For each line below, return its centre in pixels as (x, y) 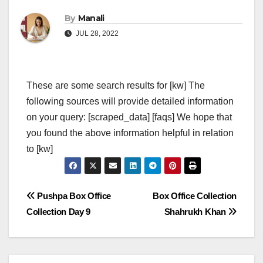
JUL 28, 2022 (96, 34)
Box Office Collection (195, 196)
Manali (91, 18)
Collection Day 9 (59, 212)
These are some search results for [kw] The (116, 86)
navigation (73, 224)
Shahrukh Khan (196, 212)
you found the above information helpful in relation (130, 133)
